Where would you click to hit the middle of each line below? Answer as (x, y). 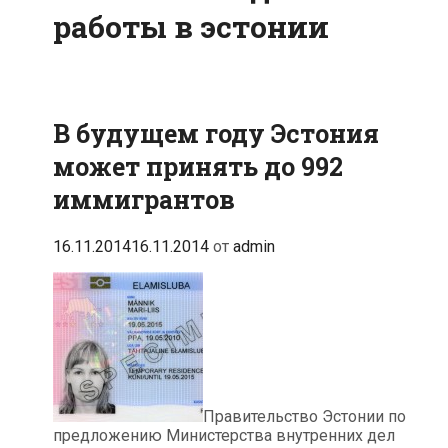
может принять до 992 (198, 166)
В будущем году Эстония (216, 133)
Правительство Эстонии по (304, 416)
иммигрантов (144, 199)
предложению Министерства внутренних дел (224, 435)
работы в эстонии (191, 27)
